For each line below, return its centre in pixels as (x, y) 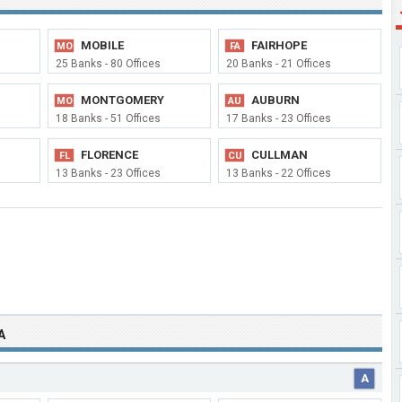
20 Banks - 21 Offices (279, 64)
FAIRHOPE (279, 45)
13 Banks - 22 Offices (279, 173)
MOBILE (102, 45)
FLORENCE (109, 155)
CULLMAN (280, 155)
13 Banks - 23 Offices (108, 173)
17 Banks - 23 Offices (279, 118)
